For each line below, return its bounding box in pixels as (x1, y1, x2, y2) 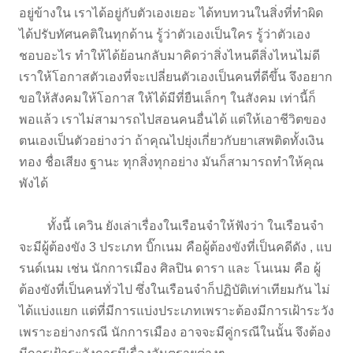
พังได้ (19, 176, 48, 191)
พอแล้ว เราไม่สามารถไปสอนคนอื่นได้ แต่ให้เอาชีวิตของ (19, 113, 326, 127)
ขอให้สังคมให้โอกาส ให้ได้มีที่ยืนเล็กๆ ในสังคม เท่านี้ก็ (19, 91, 316, 106)
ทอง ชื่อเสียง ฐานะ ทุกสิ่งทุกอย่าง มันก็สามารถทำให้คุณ (19, 155, 324, 169)
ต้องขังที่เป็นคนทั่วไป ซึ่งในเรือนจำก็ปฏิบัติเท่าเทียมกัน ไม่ (19, 283, 330, 297)
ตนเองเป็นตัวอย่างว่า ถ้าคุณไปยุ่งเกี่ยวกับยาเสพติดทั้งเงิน (19, 134, 324, 148)
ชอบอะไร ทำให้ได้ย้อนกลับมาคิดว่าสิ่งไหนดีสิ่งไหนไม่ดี (19, 49, 320, 63)
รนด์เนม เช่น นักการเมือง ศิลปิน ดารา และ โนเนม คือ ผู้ (19, 262, 321, 276)
